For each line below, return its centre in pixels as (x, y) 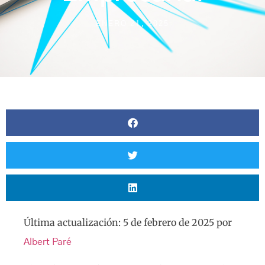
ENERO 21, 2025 (132, 24)
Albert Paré (48, 242)
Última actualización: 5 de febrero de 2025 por (128, 222)
